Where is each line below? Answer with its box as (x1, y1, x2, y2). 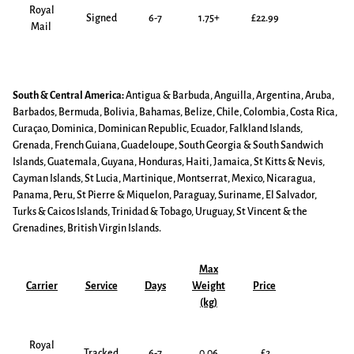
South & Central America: (13, 90, 124, 101)
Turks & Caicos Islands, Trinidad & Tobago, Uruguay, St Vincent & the (13, 206, 307, 217)
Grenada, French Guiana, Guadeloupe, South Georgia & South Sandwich (13, 140, 323, 151)
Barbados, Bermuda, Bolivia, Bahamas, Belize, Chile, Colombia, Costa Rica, (13, 107, 337, 118)
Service (85, 281, 118, 292)
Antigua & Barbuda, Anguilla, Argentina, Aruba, (124, 90, 334, 101)
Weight (192, 281, 225, 292)
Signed (85, 13, 117, 24)
